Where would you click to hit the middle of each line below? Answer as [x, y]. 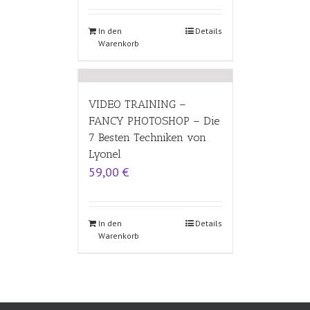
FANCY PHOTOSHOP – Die [154, 121]
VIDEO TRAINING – [137, 104]
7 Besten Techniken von [147, 137]
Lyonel [104, 154]
